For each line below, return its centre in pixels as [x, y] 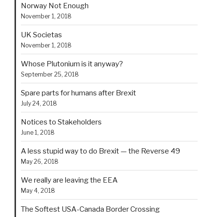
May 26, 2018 [40, 161]
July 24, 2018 [39, 103]
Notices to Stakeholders [61, 122]
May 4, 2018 [38, 190]
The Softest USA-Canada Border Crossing [90, 209]
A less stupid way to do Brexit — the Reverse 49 [101, 151]
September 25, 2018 [50, 74]
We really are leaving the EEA [69, 180]
